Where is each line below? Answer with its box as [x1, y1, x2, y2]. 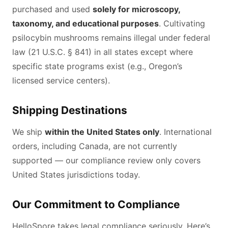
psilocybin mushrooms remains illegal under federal [12, 32, 210, 43]
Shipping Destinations [12, 103, 127, 117]
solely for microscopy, [93, 4, 180, 14]
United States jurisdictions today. [12, 169, 140, 180]
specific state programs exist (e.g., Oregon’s [12, 61, 182, 71]
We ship [12, 126, 45, 137]
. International [159, 126, 212, 137]
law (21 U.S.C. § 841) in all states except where [12, 46, 193, 57]
